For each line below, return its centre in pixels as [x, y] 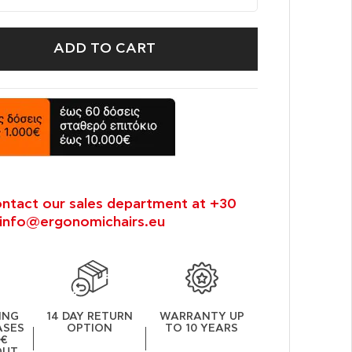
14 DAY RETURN [89, 316]
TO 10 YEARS [202, 328]
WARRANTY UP [202, 316]
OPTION [89, 328]
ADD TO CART [104, 49]
